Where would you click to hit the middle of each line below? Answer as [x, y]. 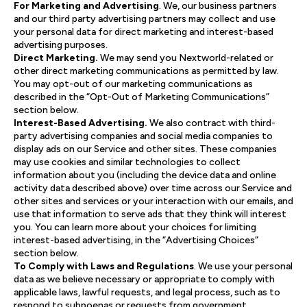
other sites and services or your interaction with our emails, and [153, 201]
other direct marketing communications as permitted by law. [146, 71]
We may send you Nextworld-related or [187, 58]
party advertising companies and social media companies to [143, 136]
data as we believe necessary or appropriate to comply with [144, 279]
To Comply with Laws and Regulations [104, 266]
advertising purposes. [61, 45]
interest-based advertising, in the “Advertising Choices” [136, 240]
